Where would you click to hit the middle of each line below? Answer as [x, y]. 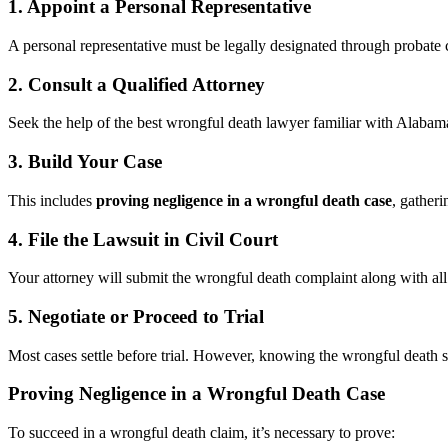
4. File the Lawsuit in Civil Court [143, 239]
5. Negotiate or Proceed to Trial [136, 317]
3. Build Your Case [85, 162]
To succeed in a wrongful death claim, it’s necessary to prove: [201, 433]
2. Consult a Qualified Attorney [136, 84]
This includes [52, 200]
